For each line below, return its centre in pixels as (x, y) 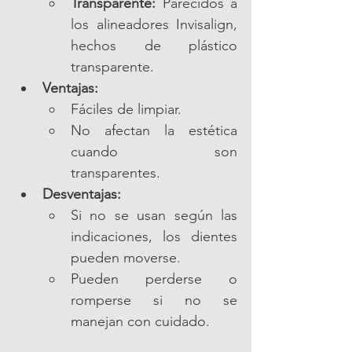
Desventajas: (82, 194)
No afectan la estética (154, 131)
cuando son (154, 152)
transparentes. (115, 173)
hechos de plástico (154, 46)
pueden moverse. (126, 258)
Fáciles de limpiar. (126, 110)
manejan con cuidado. (140, 322)
